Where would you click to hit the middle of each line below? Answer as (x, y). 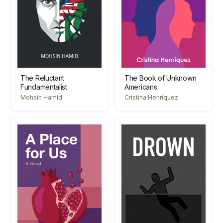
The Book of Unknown (161, 78)
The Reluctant (43, 78)
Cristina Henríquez (151, 97)
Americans (141, 87)
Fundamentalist (44, 87)
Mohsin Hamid (41, 97)
